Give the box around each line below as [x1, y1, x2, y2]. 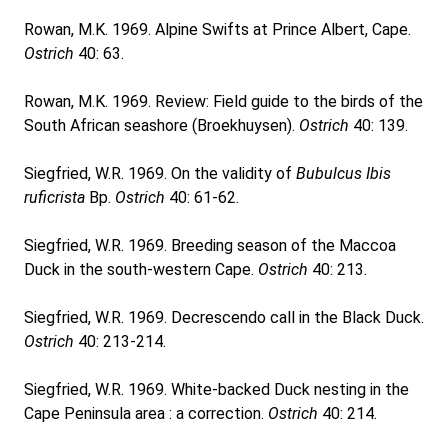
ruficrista [24, 188, 85, 207]
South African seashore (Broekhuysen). [24, 116, 299, 135]
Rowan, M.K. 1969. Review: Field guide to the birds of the [24, 92, 423, 111]
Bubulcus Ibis [296, 164, 391, 183]
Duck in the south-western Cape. [24, 260, 258, 279]
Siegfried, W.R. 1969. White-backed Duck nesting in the [24, 380, 409, 399]
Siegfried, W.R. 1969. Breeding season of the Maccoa [24, 236, 396, 255]
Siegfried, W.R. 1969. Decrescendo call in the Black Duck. [24, 308, 424, 327]
